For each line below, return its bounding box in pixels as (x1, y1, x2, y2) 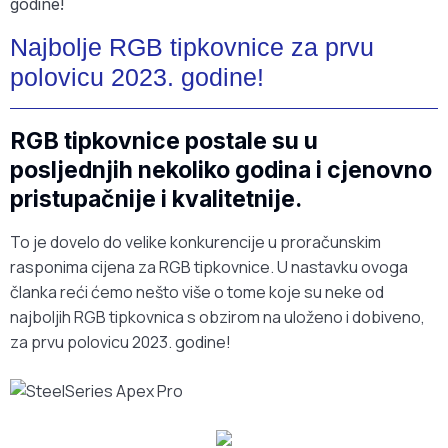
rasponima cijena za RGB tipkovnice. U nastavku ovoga (10, 256, 408, 279)
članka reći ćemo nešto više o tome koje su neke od (10, 281, 384, 304)
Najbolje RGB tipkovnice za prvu (10, 33, 374, 62)
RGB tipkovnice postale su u (10, 127, 318, 156)
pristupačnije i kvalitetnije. (10, 185, 302, 214)
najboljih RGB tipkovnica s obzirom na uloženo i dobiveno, (10, 306, 425, 329)
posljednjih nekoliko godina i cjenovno (10, 156, 432, 185)
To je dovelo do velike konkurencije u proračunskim (10, 231, 381, 254)
